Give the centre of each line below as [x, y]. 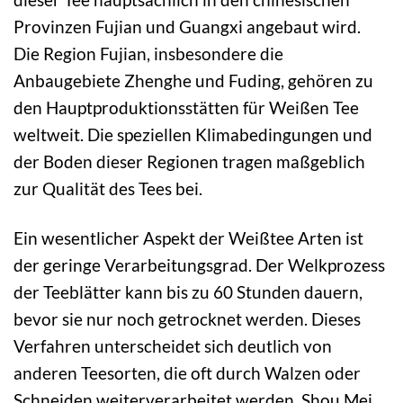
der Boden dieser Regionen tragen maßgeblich [189, 162]
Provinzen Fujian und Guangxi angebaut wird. [187, 27]
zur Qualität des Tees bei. [108, 189]
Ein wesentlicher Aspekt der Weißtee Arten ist [188, 238]
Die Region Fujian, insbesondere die [148, 54]
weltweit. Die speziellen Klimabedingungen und [193, 135]
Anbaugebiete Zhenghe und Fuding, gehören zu [193, 81]
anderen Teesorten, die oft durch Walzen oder [187, 373]
